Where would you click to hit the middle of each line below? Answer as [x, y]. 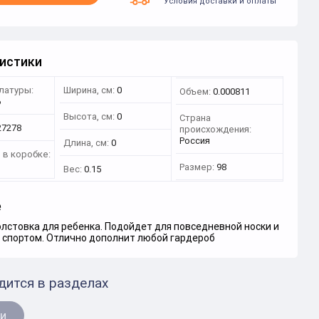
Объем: [195, 91]
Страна [195, 117]
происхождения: [216, 129]
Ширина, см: [89, 90]
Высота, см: [89, 116]
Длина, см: [86, 143]
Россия [195, 140]
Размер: [197, 167]
